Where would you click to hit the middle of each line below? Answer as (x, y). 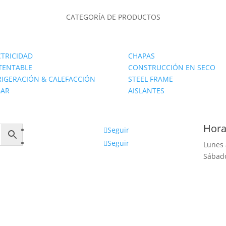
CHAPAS (141, 55)
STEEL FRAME (150, 79)
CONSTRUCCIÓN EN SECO (172, 67)
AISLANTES (146, 90)
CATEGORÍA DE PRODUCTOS (113, 17)
